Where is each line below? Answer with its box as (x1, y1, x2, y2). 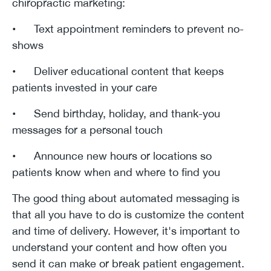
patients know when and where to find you (12, 165, 220, 178)
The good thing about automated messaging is (12, 191, 240, 204)
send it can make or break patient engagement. (12, 256, 244, 270)
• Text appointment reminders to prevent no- (12, 22, 244, 35)
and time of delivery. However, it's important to (12, 224, 240, 237)
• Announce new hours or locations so (12, 149, 212, 162)
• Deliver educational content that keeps (12, 64, 224, 77)
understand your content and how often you (12, 240, 227, 253)
